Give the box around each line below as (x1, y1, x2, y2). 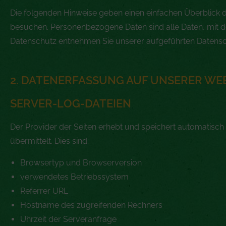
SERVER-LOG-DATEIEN (10, 96, 131, 110)
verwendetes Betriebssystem (20, 172, 129, 182)
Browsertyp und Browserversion (20, 157, 142, 167)
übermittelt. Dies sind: (10, 136, 89, 146)
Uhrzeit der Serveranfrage (20, 214, 117, 224)
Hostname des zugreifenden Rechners (20, 200, 162, 210)
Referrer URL (20, 186, 68, 196)
